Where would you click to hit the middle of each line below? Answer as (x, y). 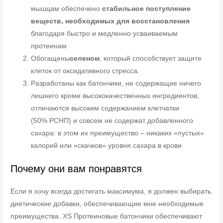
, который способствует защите (151, 59)
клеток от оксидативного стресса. (85, 71)
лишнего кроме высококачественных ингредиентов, (115, 96)
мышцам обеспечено (67, 9)
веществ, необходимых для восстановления (111, 21)
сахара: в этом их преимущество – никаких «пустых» (118, 133)
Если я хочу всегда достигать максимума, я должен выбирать (111, 191)
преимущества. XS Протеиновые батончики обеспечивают (107, 216)
